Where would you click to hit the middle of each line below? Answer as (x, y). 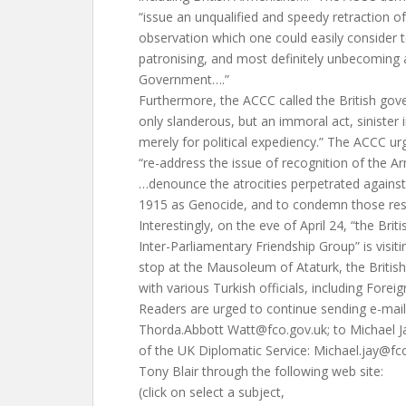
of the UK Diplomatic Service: (226, 350)
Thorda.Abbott (183, 329)
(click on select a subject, (212, 392)
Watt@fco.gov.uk (277, 329)
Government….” (184, 79)
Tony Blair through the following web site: (261, 371)
